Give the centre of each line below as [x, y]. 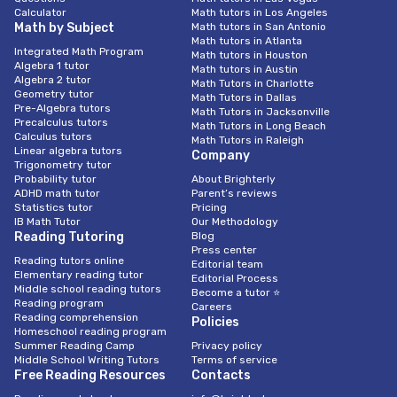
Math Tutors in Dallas [244, 97]
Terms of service [234, 360]
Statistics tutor [54, 207]
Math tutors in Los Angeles [260, 12]
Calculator [40, 12]
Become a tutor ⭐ [236, 292]
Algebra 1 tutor [52, 66]
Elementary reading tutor [79, 275]
